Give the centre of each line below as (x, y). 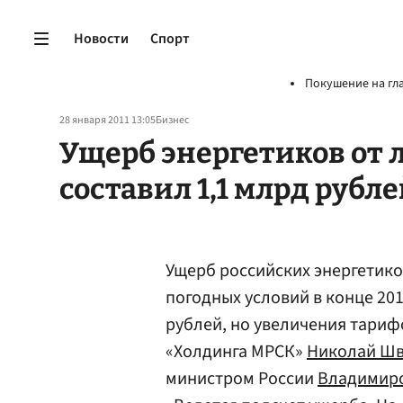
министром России (242, 379)
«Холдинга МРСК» (236, 352)
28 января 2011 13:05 (107, 120)
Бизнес (172, 120)
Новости (101, 38)
